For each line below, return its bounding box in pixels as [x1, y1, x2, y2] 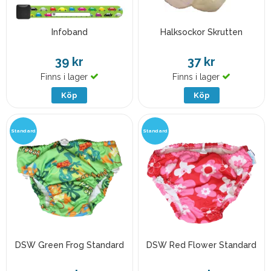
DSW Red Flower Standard [146, 240, 257, 250]
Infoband [51, 27, 88, 37]
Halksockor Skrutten [160, 27, 243, 37]
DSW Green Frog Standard [15, 240, 124, 250]
